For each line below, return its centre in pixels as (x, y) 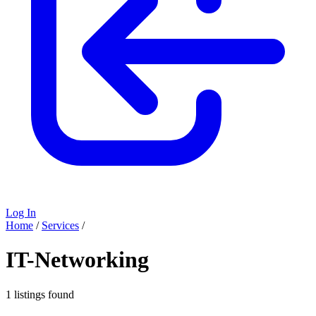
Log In (21, 213)
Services (60, 225)
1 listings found (40, 294)
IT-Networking (77, 260)
